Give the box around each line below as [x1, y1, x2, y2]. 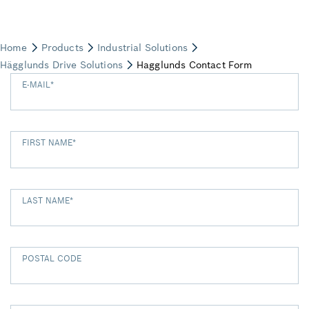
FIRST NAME [22, 137, 72, 148]
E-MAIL [22, 79, 50, 90]
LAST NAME [22, 195, 70, 206]
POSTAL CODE [22, 253, 81, 263]
